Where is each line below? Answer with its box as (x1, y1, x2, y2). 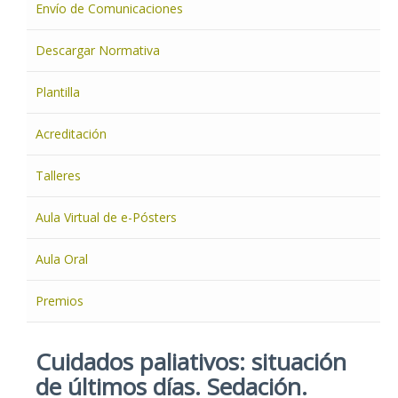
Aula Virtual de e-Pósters (36, 209, 177, 226)
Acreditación (36, 125, 107, 142)
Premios (36, 292, 84, 309)
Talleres (36, 167, 81, 184)
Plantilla (36, 84, 80, 100)
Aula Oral (36, 251, 88, 267)
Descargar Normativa (36, 42, 160, 59)
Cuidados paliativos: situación (36, 346, 346, 378)
